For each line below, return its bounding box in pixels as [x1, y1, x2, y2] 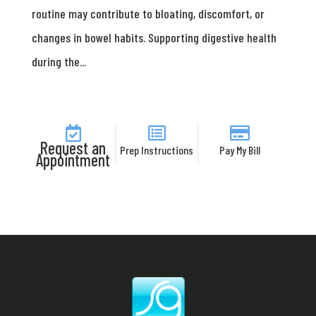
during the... [31, 54, 86, 69]
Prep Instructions [120, 143, 194, 157]
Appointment [36, 150, 111, 170]
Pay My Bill [219, 143, 261, 157]
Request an [40, 138, 107, 158]
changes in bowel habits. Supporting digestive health [31, 30, 276, 45]
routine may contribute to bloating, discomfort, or [31, 6, 265, 21]
